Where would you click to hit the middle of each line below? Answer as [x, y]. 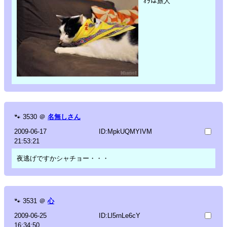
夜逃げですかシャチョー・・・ [63, 158]
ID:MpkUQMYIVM [125, 131]
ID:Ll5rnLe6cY [119, 215]
